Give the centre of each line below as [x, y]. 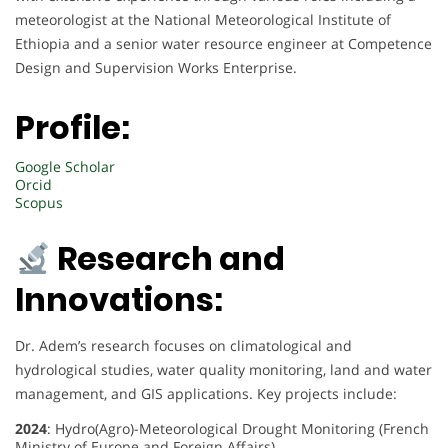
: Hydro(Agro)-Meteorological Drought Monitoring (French [238, 429]
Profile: [72, 127]
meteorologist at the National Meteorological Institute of [203, 20]
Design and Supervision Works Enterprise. [156, 68]
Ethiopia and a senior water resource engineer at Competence [223, 44]
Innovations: [119, 300]
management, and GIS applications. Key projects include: [206, 394]
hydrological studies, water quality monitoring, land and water [223, 370]
